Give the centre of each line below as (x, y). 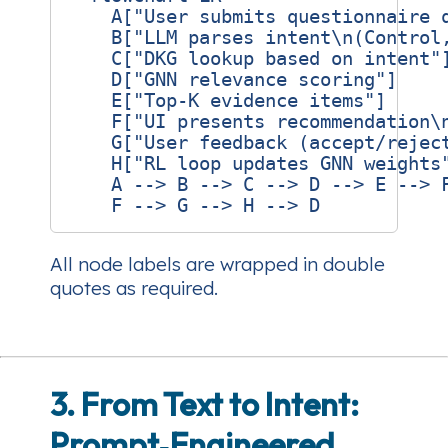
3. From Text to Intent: (204, 404)
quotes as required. (134, 287)
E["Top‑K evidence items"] (226, 101)
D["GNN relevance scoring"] (232, 80)
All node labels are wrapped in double (217, 263)
